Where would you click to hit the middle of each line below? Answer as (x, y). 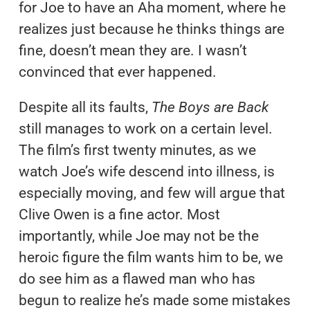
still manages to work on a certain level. (145, 128)
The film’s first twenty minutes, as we (137, 150)
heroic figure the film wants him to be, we (151, 257)
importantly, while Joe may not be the (138, 236)
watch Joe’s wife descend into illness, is (146, 171)
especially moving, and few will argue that (152, 193)
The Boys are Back (210, 107)
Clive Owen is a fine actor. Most (119, 214)
